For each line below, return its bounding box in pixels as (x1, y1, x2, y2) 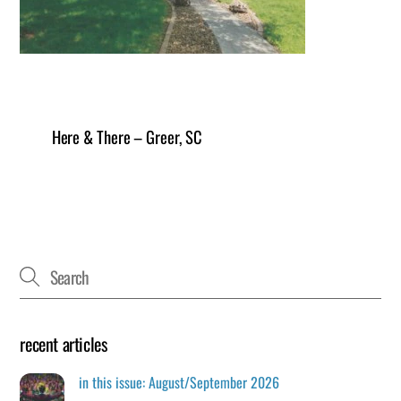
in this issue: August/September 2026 (79, 371, 280, 394)
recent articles (20, 330, 107, 358)
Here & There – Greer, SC (51, 124, 202, 149)
